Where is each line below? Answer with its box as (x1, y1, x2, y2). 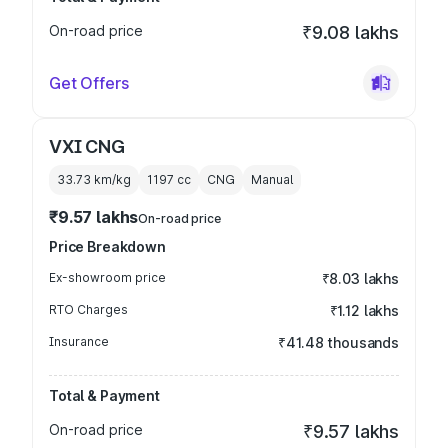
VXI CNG (49, 136, 125, 157)
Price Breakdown (49, 238, 166, 255)
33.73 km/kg (57, 172, 131, 187)
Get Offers (49, 73, 129, 93)
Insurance (49, 334, 109, 349)
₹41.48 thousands (278, 334, 399, 351)
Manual (251, 172, 293, 187)
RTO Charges (49, 302, 128, 317)
